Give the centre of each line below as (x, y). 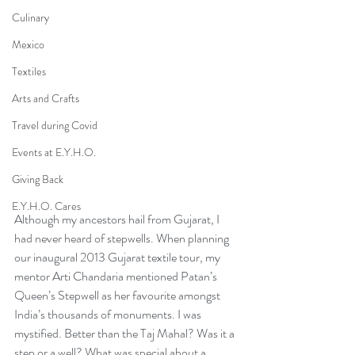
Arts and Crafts (46, 98)
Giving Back (38, 179)
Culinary (31, 17)
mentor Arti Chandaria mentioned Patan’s (117, 276)
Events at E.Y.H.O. (54, 152)
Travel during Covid (55, 125)
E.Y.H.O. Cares (46, 206)
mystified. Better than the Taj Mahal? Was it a (126, 333)
